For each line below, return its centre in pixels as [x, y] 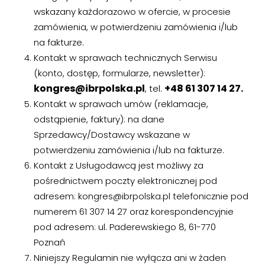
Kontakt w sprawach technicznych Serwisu [125, 58]
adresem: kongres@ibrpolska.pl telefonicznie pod [141, 196]
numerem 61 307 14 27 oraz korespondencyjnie [133, 211]
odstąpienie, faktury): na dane [99, 119]
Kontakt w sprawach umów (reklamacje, [121, 104]
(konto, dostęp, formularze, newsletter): [119, 73]
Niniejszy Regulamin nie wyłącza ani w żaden [130, 258]
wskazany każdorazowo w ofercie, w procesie [132, 12]
